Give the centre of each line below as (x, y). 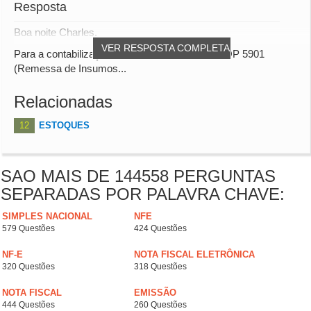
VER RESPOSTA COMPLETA (166, 48)
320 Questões (28, 267)
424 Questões (160, 229)
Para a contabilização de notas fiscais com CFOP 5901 (139, 54)
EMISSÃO (155, 293)
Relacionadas (63, 102)
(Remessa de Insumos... (70, 69)
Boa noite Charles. (56, 33)
